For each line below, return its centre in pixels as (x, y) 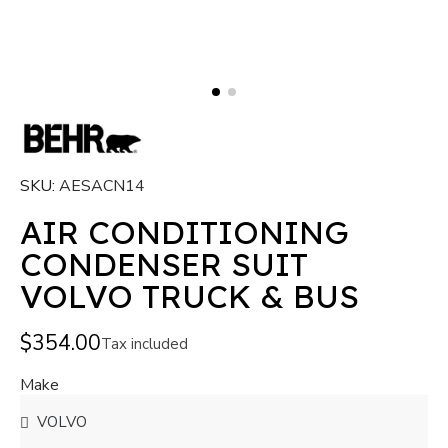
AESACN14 (102, 186)
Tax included (144, 343)
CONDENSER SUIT (164, 264)
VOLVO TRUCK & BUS (189, 296)
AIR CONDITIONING (184, 232)
